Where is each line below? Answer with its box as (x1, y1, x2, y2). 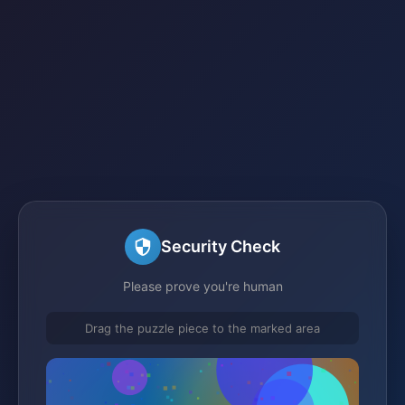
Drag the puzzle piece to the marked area (85, 320, 320, 335)
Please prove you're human (122, 278, 283, 294)
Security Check (161, 237, 280, 256)
